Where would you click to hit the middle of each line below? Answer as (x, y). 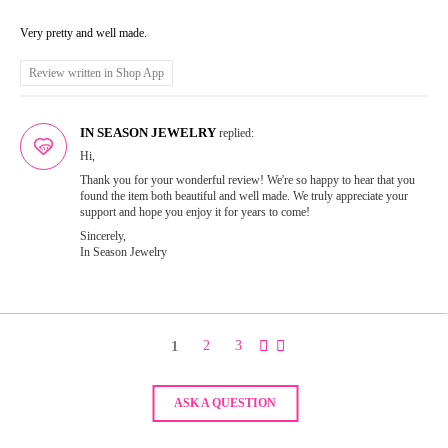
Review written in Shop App (96, 73)
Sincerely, (103, 236)
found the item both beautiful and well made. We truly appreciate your (244, 196)
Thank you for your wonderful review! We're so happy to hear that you (247, 180)
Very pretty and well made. (83, 33)
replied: (235, 133)
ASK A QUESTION (225, 403)
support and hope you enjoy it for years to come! (195, 212)
